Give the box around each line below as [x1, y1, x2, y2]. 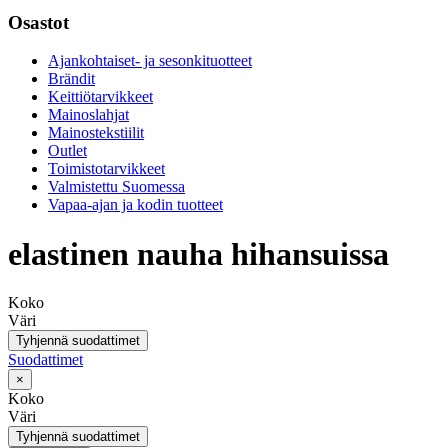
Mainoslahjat [48, 106, 129, 124]
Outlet [48, 142, 87, 160]
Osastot [8, 11, 69, 33]
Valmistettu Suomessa [48, 178, 185, 196]
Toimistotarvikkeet [48, 160, 165, 178]
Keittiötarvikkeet [48, 88, 153, 106]
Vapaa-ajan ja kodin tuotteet [48, 196, 223, 214]
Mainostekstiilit [48, 124, 144, 142]
